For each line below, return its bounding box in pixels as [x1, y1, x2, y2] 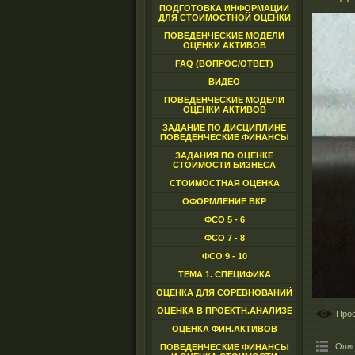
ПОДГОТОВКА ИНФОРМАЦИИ [159, 3, 289, 13]
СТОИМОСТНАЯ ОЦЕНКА [169, 178, 280, 188]
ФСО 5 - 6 [204, 215, 245, 224]
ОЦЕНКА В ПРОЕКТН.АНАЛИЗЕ [156, 306, 292, 315]
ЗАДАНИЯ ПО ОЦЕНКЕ [175, 151, 273, 160]
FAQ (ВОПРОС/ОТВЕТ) [175, 59, 273, 68]
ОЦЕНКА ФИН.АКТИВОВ [171, 324, 277, 334]
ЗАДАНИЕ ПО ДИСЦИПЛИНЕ [162, 123, 286, 132]
